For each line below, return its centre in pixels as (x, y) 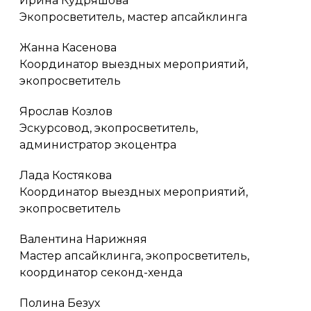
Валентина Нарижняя (83, 239)
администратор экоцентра (98, 144)
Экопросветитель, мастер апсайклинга (133, 17)
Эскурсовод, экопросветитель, (109, 128)
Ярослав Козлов (66, 111)
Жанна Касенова (68, 47)
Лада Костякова (66, 175)
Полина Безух (60, 303)
